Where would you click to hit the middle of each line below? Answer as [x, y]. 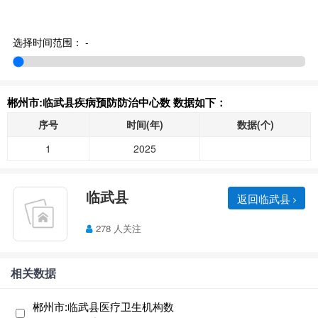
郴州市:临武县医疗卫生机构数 [103, 307]
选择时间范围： [47, 42]
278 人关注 [119, 228]
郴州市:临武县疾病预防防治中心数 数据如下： [117, 102]
